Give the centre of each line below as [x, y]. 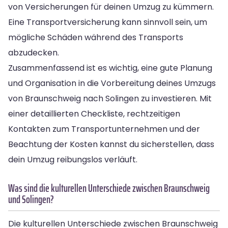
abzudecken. [34, 52]
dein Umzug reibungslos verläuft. [73, 159]
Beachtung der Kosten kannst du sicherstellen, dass [111, 144]
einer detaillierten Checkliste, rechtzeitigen [94, 113]
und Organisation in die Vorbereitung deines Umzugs [112, 83]
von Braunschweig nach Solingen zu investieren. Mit [110, 98]
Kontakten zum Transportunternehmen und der [104, 129]
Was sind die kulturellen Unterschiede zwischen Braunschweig [109, 188]
